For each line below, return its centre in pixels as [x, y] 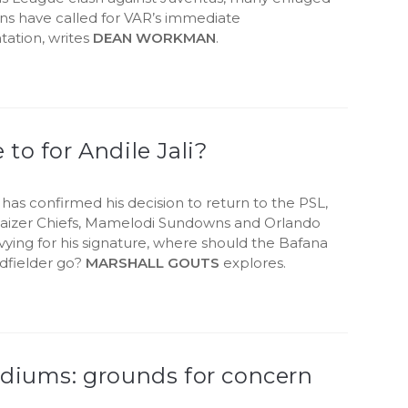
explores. [253, 263]
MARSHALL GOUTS [153, 263]
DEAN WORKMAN [155, 38]
